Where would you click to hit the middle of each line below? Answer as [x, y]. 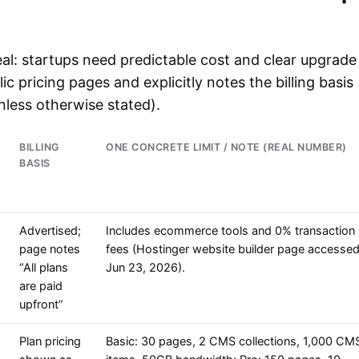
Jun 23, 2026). [145, 268]
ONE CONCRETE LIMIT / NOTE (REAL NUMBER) [226, 147]
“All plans [44, 268]
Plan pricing [50, 342]
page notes [50, 250]
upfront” [41, 305]
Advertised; [50, 231]
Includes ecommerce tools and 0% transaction [230, 231]
